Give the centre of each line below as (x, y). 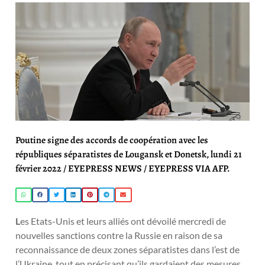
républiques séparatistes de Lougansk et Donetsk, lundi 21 (129, 154)
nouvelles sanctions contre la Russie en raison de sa (119, 235)
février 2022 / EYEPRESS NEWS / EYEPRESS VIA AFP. (123, 169)
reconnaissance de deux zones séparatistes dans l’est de (127, 249)
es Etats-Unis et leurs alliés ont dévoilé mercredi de (123, 221)
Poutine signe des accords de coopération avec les (112, 140)
